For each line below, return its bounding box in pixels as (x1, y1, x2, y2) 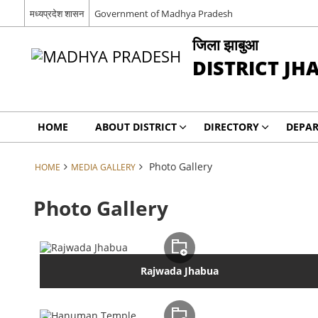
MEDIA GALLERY (70, 161, 136, 172)
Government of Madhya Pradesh (94, 6, 233, 20)
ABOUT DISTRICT (94, 120, 177, 133)
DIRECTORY (203, 120, 259, 133)
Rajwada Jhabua (140, 264, 219, 278)
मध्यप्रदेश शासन (29, 6, 84, 20)
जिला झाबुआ (192, 34, 258, 55)
